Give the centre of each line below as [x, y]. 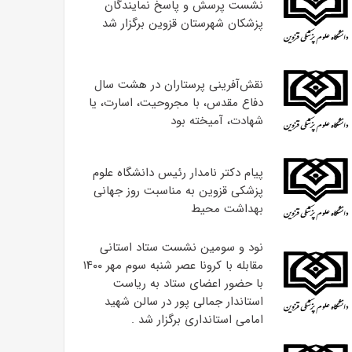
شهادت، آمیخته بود [216, 121]
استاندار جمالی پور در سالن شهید [183, 302]
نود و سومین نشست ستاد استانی [181, 247]
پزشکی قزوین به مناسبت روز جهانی [178, 191]
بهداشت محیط [227, 209]
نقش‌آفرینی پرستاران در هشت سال [178, 84]
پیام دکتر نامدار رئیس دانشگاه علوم [178, 172]
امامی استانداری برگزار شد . [197, 320]
